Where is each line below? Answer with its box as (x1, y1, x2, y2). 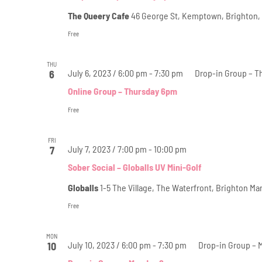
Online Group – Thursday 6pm (67, 85, 177, 96)
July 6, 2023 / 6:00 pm (67, 67, 147, 78)
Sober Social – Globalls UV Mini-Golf (67, 161, 201, 173)
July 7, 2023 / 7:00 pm (67, 143, 147, 154)
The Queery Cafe (67, 9, 131, 21)
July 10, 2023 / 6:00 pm (67, 239, 151, 250)
